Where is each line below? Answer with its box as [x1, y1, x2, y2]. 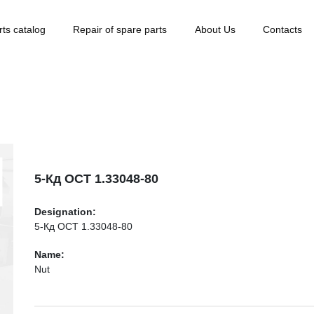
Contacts [262, 24, 302, 35]
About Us [194, 24, 235, 35]
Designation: [34, 206, 96, 217]
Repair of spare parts [73, 24, 168, 35]
